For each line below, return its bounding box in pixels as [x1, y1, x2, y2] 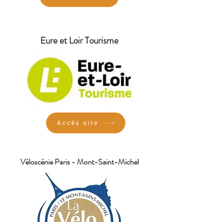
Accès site [57, 118, 99, 127]
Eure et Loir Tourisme [40, 34, 118, 47]
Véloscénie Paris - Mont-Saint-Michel [20, 156, 139, 167]
